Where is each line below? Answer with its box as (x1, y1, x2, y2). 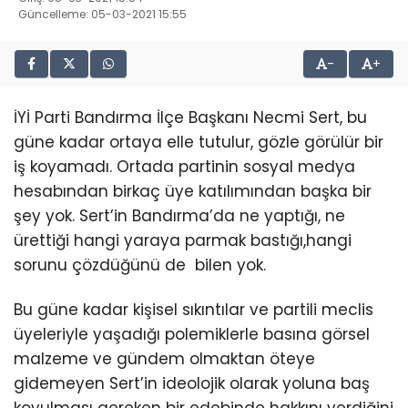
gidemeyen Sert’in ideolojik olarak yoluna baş (14, 372, 370, 395)
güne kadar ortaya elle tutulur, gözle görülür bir (14, 131, 383, 153)
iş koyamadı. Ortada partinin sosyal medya (14, 156, 355, 178)
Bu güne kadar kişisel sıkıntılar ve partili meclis (14, 299, 373, 321)
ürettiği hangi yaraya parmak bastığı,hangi (14, 229, 352, 251)
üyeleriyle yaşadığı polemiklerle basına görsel (14, 323, 370, 346)
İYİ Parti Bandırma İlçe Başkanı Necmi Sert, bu (14, 107, 367, 128)
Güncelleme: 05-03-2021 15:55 (18, 6, 187, 22)
